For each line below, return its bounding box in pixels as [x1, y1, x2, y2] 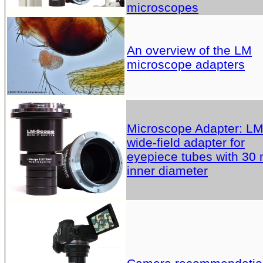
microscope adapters [127, 57, 245, 71]
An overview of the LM [127, 43, 252, 57]
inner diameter [127, 163, 208, 177]
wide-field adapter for [127, 135, 245, 149]
